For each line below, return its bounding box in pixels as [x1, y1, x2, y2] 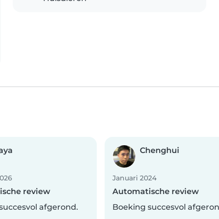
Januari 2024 [112, 174, 156, 183]
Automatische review [112, 187, 199, 197]
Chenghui [140, 146, 179, 155]
